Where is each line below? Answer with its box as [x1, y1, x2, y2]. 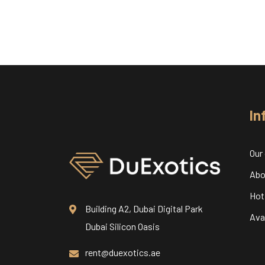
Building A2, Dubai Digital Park [85, 203, 203, 215]
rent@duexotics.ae [85, 247, 160, 258]
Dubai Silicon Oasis [85, 221, 160, 232]
